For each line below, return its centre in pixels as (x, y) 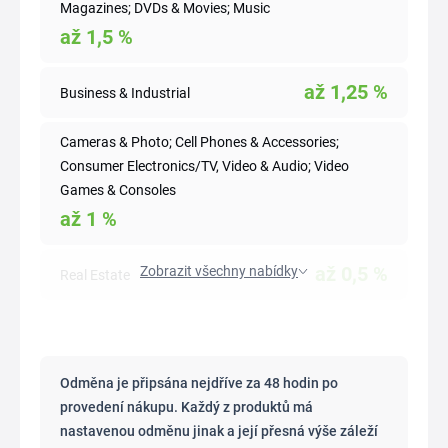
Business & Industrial (125, 92)
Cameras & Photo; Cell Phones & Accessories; (199, 142)
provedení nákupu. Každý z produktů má (186, 407)
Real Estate (95, 274)
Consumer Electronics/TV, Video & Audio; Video (204, 166)
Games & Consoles (118, 190)
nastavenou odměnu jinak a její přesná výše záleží (219, 431)
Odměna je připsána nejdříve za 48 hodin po (199, 383)
